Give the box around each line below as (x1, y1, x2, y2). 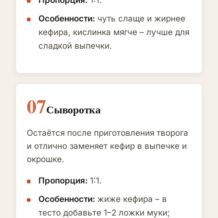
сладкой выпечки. (38, 41, 112, 51)
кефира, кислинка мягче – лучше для (38, 27, 189, 37)
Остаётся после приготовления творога (27, 128, 188, 138)
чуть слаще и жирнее (95, 14, 185, 24)
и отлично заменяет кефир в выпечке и (27, 141, 187, 151)
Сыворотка (46, 101, 101, 118)
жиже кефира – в (95, 194, 167, 204)
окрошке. (27, 154, 64, 164)
